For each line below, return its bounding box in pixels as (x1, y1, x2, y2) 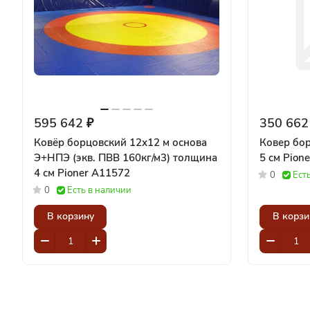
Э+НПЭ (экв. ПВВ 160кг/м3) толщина (34, 150, 217, 165)
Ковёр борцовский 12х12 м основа (34, 135, 207, 149)
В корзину (46, 210, 94, 224)
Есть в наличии (67, 183, 131, 197)
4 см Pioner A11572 (57, 165, 130, 180)
